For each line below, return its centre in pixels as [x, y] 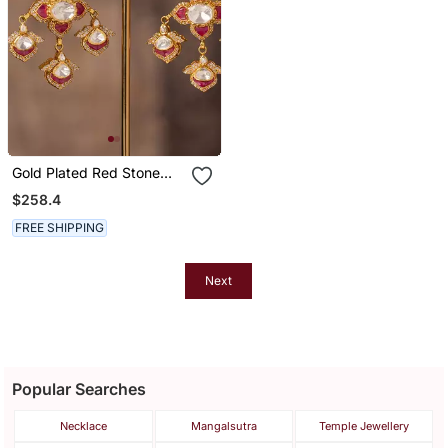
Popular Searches [79, 389]
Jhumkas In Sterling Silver [96, 189]
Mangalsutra [223, 426]
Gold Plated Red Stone [85, 172]
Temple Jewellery [364, 426]
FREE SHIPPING [59, 228]
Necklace [84, 426]
